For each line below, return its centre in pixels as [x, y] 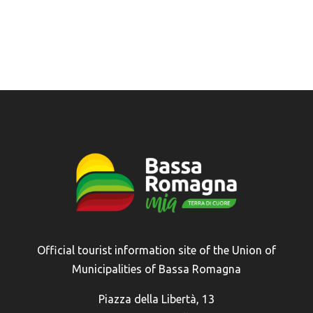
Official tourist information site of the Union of [156, 250]
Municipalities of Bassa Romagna [156, 269]
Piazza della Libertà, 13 [156, 299]
